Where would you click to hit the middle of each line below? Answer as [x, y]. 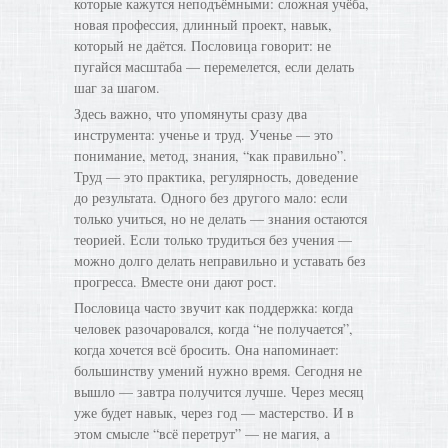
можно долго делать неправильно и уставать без [220, 260]
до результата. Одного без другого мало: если [211, 197]
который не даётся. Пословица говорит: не [202, 45]
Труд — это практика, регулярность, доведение [216, 176]
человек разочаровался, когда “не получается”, [213, 328]
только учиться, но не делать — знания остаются [220, 218]
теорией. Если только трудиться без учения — [213, 239]
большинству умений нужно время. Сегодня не [218, 370]
